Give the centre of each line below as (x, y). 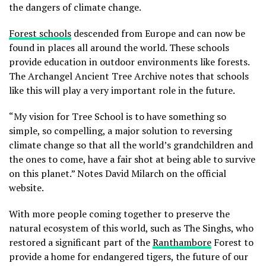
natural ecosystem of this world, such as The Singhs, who (131, 228)
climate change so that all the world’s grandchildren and (131, 145)
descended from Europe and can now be (158, 34)
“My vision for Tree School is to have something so (118, 117)
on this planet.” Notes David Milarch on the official (118, 174)
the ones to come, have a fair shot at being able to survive (132, 159)
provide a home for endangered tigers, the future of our (129, 257)
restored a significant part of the (81, 243)
